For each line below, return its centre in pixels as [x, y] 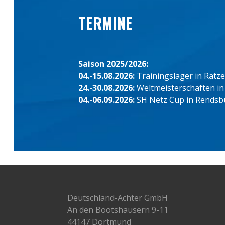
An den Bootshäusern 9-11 [118, 210]
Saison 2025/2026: [113, 64]
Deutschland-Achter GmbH [118, 198]
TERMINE [105, 23]
